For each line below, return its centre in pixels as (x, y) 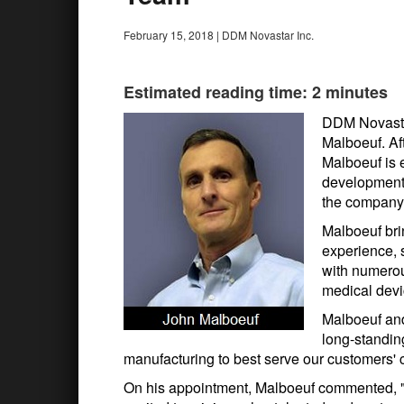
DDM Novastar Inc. (268, 35)
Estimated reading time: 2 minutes (256, 92)
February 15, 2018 (169, 35)
